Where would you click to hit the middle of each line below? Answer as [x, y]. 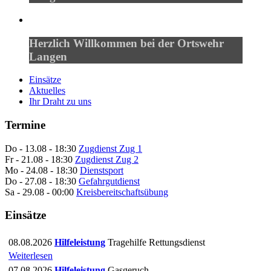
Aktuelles [47, 91]
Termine [25, 125]
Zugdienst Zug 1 [110, 148]
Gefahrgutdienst [109, 181]
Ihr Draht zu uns [60, 102]
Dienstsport [102, 170]
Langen [48, 56]
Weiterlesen [31, 256]
